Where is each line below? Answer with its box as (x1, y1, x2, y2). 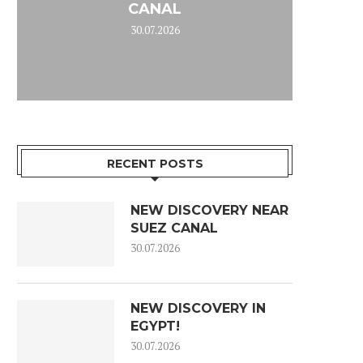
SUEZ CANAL (130, 220, 218, 236)
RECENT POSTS (106, 156, 203, 171)
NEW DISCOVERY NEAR (130, 202, 288, 218)
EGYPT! (130, 318, 180, 334)
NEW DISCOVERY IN (130, 300, 266, 316)
